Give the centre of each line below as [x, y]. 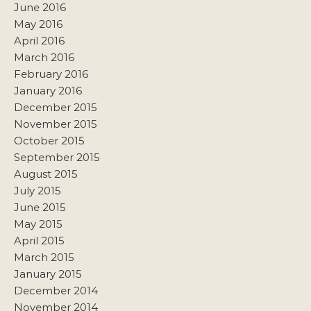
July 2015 [37, 190]
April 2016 [39, 40]
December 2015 [56, 107]
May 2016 [38, 24]
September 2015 [57, 157]
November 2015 [56, 124]
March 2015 [44, 257]
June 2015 [40, 207]
